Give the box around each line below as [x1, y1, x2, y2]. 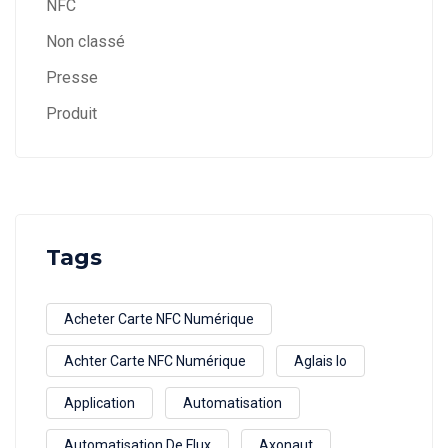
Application [64, 395, 135, 412]
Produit [46, 104, 97, 124]
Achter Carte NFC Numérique [64, 353, 246, 370]
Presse [46, 68, 98, 88]
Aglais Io [294, 353, 347, 370]
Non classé [46, 32, 125, 52]
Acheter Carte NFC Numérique [64, 311, 254, 328]
